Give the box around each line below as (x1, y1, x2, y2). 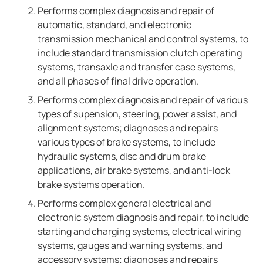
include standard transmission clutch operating (38, 46, 242, 59)
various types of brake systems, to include (38, 136, 215, 149)
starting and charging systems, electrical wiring (38, 225, 241, 238)
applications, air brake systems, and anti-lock (38, 164, 230, 177)
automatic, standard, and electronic (38, 18, 191, 31)
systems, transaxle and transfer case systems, (38, 60, 235, 73)
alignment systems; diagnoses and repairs (38, 122, 218, 134)
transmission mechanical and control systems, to (38, 32, 248, 45)
